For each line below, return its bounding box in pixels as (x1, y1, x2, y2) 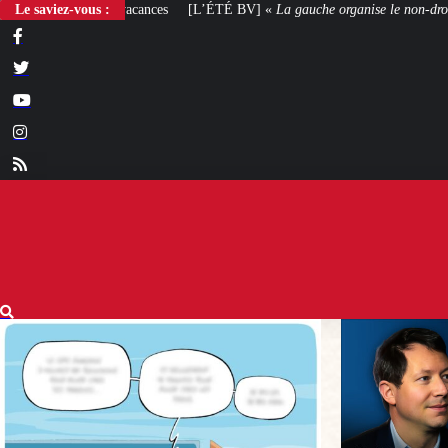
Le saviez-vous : (15, 2, 110, 17)
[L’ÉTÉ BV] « (41, 2, 129, 17)
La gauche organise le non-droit (129, 2, 309, 17)
